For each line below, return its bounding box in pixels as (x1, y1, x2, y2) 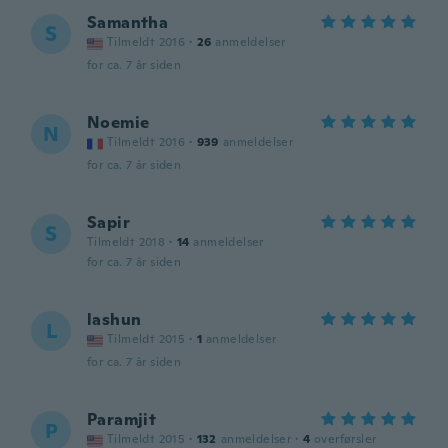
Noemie (87, 112, 150, 133)
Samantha (87, 12, 169, 33)
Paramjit (87, 409, 157, 430)
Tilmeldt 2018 (87, 234, 166, 250)
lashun (87, 309, 142, 330)
